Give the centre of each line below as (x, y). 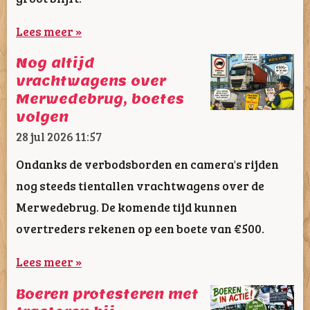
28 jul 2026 (45, 137)
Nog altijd (55, 63)
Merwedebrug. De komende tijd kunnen (127, 207)
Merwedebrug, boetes (100, 99)
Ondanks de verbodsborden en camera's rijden (147, 164)
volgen (42, 117)
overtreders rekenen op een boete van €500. (140, 228)
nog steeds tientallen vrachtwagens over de (140, 185)
